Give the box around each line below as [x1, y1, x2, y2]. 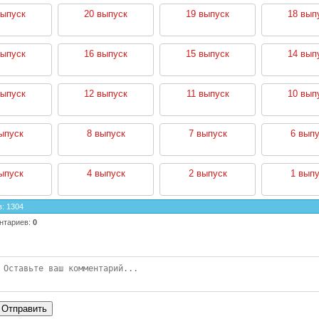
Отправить [1, 303, 47, 314]
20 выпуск [84, 8, 127, 19]
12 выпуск [84, 88, 127, 99]
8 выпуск [86, 127, 125, 139]
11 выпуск [186, 88, 229, 99]
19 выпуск [186, 8, 229, 19]
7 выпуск [188, 127, 227, 139]
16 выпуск [84, 48, 127, 59]
